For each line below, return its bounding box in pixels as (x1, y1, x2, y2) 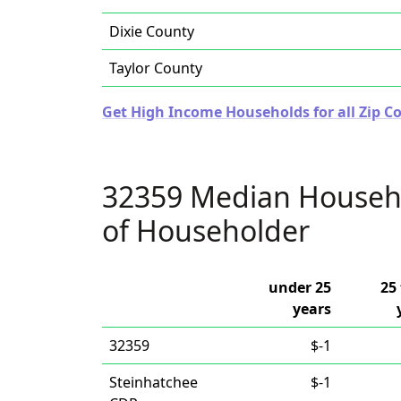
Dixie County (109, 21, 194, 41)
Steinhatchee (109, 372, 198, 392)
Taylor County (109, 58, 202, 78)
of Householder (102, 211, 310, 250)
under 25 (269, 277, 331, 297)
